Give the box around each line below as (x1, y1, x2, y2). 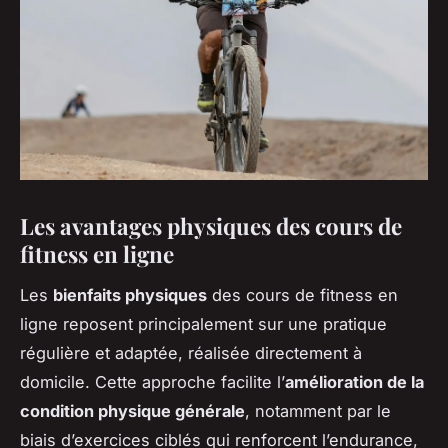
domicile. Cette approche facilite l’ (20, 371, 285, 392)
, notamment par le (245, 400, 391, 421)
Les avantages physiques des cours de (20, 210, 402, 241)
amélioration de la (285, 371, 424, 392)
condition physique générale (20, 400, 245, 421)
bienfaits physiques (53, 284, 207, 305)
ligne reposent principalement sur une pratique (20, 313, 387, 334)
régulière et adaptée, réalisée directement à (20, 342, 362, 363)
